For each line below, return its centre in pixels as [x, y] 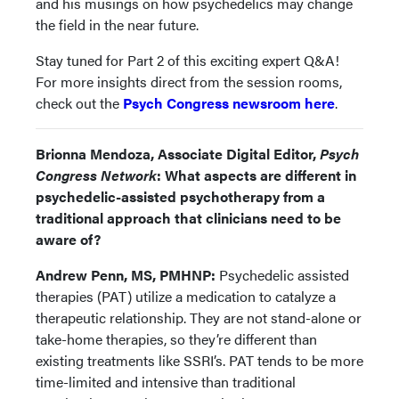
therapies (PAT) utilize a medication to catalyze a [186, 296]
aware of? [70, 239]
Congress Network [96, 175]
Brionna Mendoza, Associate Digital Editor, [178, 153]
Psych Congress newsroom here [229, 102]
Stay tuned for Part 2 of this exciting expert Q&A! [187, 60]
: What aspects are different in [256, 175]
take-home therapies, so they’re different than [176, 338]
